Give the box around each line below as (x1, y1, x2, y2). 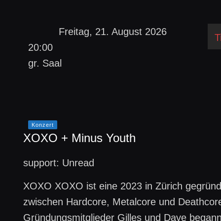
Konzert (32, 122, 54, 128)
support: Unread (23, 157, 95, 168)
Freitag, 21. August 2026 (59, 26, 167, 37)
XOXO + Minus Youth (23, 131, 136, 145)
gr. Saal (28, 58, 62, 69)
